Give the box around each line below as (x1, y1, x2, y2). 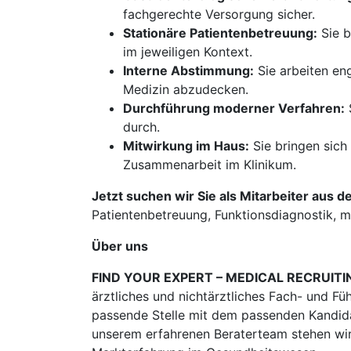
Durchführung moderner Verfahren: (123, 100, 345, 116)
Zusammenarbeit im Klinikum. (123, 157, 296, 172)
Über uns (92, 238, 148, 254)
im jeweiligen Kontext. (123, 44, 252, 60)
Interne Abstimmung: (123, 63, 254, 78)
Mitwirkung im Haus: (123, 138, 249, 154)
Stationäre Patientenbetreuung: (123, 25, 317, 41)
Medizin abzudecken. (123, 81, 248, 97)
